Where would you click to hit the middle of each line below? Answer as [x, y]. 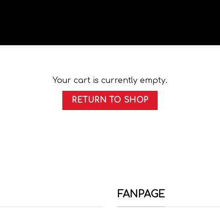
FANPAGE [141, 194]
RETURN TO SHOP [110, 100]
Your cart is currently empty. [110, 81]
